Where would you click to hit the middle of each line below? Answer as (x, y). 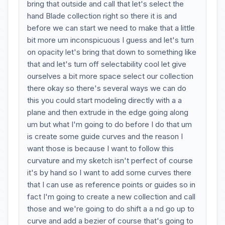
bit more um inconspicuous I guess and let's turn (110, 40)
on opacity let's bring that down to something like (112, 52)
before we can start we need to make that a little (111, 28)
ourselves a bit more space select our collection (110, 76)
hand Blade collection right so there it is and (102, 16)
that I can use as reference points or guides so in (111, 185)
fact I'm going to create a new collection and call (111, 197)
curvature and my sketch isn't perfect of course (110, 160)
